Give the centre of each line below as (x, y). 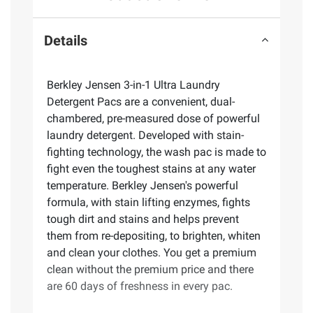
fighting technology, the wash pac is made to (156, 152)
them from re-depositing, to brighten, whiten (154, 236)
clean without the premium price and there (150, 270)
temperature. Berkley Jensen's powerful (143, 186)
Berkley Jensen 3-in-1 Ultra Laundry (133, 85)
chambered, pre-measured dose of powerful (153, 119)
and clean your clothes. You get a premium (152, 253)
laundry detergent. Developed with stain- (145, 136)
